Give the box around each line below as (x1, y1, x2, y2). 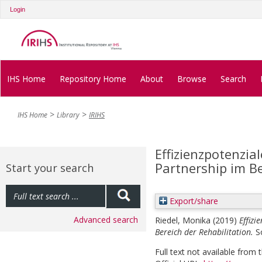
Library (57, 110, 80, 120)
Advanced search (74, 214, 138, 226)
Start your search (6, 161, 94, 175)
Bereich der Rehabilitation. (155, 226, 253, 238)
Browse (177, 73, 206, 84)
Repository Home (60, 73, 126, 84)
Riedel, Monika (155, 215, 211, 226)
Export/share (167, 195, 218, 207)
